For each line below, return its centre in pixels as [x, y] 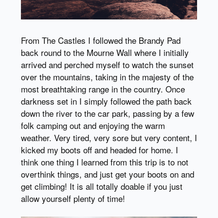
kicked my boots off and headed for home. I [99, 150]
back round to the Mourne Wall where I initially [105, 53]
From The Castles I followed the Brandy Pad [100, 40]
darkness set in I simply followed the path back [106, 101]
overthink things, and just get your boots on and [107, 174]
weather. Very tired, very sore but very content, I [109, 138]
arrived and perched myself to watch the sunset [107, 65]
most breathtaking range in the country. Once [103, 89]
